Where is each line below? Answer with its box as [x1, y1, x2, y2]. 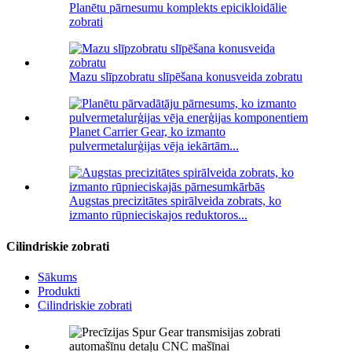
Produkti [38, 284, 80, 298]
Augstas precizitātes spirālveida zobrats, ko [69, 194, 281, 208]
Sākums [38, 269, 77, 284]
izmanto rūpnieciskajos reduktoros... [69, 208, 247, 222]
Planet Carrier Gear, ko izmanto [69, 125, 225, 139]
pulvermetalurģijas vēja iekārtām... [69, 139, 239, 153]
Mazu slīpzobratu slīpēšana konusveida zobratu [69, 70, 302, 84]
